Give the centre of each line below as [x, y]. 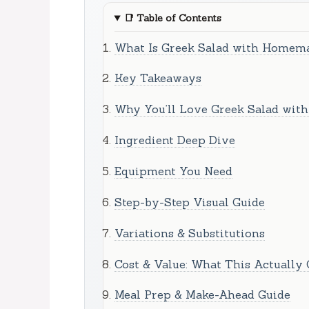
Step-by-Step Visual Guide [189, 202]
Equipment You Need [173, 171]
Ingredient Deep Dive [175, 140]
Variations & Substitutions [189, 233]
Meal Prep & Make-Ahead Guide [202, 295]
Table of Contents [178, 18]
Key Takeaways [158, 78]
